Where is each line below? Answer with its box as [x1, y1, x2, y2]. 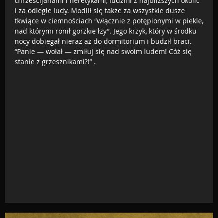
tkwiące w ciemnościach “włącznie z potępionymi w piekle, [15, 16, 203, 25]
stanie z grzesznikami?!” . [15, 56, 96, 66]
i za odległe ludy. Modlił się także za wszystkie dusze [15, 5, 185, 15]
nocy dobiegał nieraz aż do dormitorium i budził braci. [15, 36, 192, 46]
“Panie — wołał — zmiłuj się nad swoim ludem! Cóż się [15, 46, 192, 56]
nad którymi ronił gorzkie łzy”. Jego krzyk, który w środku [15, 26, 197, 36]
